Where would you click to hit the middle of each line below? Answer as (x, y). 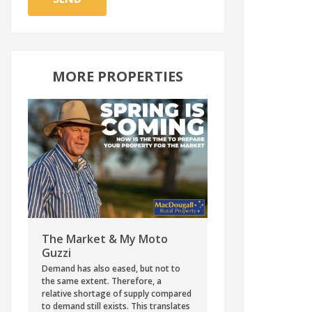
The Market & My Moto (105, 239)
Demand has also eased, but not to (111, 268)
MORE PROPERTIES (118, 76)
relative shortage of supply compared (117, 293)
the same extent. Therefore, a (102, 281)
